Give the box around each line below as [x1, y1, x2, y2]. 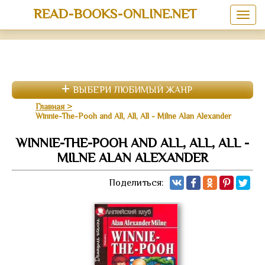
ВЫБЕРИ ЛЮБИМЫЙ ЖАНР [73, 85, 192, 95]
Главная [35, 102, 64, 111]
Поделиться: [109, 177, 164, 188]
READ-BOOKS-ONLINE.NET [34, 6, 196, 21]
